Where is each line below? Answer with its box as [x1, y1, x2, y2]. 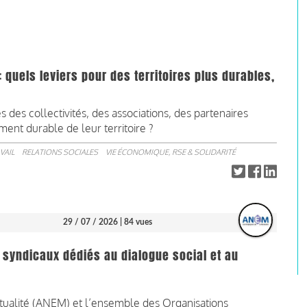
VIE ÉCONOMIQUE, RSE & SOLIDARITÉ [106, 147, 236, 157]
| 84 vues [119, 217, 152, 226]
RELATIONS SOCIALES [22, 147, 98, 157]
